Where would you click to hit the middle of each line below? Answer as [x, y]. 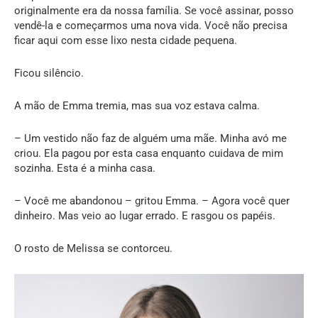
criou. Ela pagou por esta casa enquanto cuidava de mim [149, 154]
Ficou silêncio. [49, 73]
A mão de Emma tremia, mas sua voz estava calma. [137, 106]
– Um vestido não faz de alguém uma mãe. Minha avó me [150, 139]
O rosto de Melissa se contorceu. [93, 249]
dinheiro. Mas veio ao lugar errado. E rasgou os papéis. [145, 216]
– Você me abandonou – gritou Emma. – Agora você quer [152, 201]
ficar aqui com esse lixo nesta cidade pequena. [126, 41]
